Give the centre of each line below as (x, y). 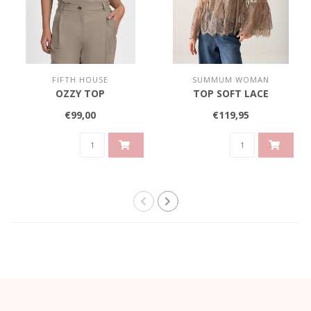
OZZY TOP (81, 93)
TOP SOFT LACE (230, 93)
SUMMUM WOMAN (230, 79)
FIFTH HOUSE (81, 79)
